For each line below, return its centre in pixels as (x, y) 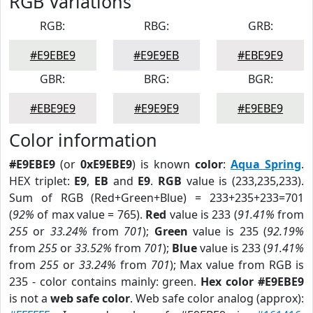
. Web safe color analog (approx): (217, 298)
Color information (83, 140)
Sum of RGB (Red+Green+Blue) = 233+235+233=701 (156, 198)
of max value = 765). (90, 214)
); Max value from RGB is (237, 265)
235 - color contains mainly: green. (105, 282)
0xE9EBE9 (106, 164)
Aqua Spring (266, 164)
